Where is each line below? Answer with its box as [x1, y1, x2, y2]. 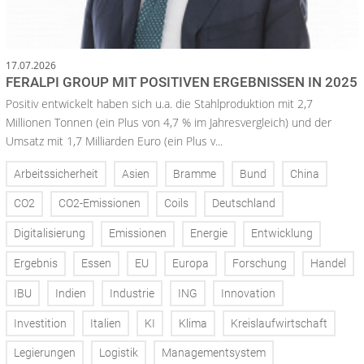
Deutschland [212, 197, 275, 211]
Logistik [99, 346, 138, 361]
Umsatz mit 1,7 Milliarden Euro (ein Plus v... [6, 133, 223, 149]
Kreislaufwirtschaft [231, 316, 327, 331]
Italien [90, 316, 121, 331]
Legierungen [14, 346, 76, 361]
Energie [190, 227, 227, 241]
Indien [55, 286, 86, 301]
